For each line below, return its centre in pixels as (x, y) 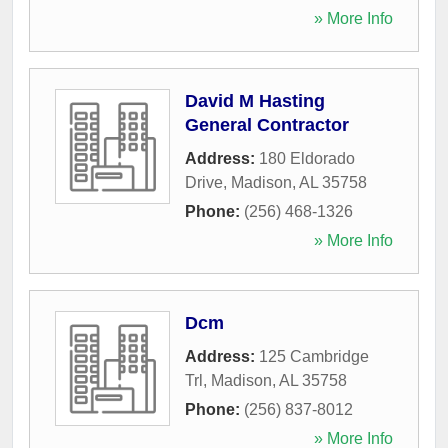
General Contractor (267, 124)
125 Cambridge (314, 356)
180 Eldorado (307, 158)
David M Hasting (255, 100)
